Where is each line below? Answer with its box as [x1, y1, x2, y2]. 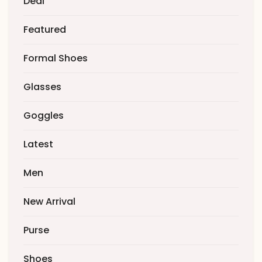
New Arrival [23, 194, 75, 208]
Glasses [23, 80, 61, 94]
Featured [23, 22, 66, 36]
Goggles [23, 108, 64, 122]
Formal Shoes [23, 51, 88, 65]
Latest [23, 137, 53, 151]
